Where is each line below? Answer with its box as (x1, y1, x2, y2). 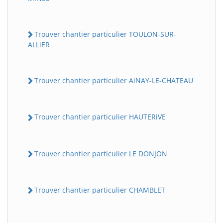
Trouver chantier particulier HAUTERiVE (34, 112, 166, 122)
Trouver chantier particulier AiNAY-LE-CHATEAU (34, 76, 193, 86)
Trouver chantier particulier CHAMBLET (34, 185, 165, 195)
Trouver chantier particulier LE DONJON (34, 148, 167, 158)
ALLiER (28, 40, 50, 50)
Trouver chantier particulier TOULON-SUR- (34, 29, 176, 39)
